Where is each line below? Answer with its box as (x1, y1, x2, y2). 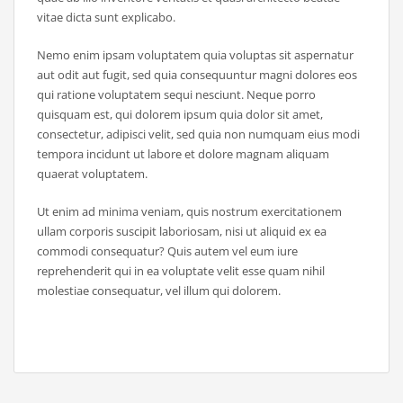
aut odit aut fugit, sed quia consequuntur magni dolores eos (37, 67, 357, 84)
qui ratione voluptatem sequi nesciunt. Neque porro (37, 86, 316, 103)
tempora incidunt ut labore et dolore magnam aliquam (37, 146, 329, 163)
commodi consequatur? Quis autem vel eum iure (37, 243, 298, 260)
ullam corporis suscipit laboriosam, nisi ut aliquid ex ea (37, 223, 327, 240)
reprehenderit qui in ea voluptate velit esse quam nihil (37, 263, 325, 280)
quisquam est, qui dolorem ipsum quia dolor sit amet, (37, 106, 323, 123)
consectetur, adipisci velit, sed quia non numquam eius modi (37, 126, 360, 143)
